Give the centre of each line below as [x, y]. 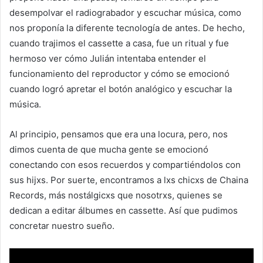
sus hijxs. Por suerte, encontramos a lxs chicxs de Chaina [129, 180]
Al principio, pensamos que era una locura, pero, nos [119, 134]
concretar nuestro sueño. [62, 225]
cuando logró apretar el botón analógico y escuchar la [121, 89]
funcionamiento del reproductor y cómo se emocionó [119, 73]
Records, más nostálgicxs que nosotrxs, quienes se [116, 195]
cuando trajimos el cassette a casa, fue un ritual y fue [119, 43]
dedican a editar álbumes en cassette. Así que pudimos [124, 210]
